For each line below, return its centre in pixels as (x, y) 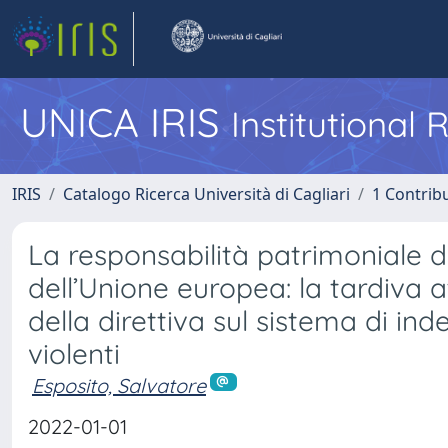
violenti (74, 353)
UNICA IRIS (125, 122)
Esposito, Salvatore (119, 385)
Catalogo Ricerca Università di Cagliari (206, 194)
